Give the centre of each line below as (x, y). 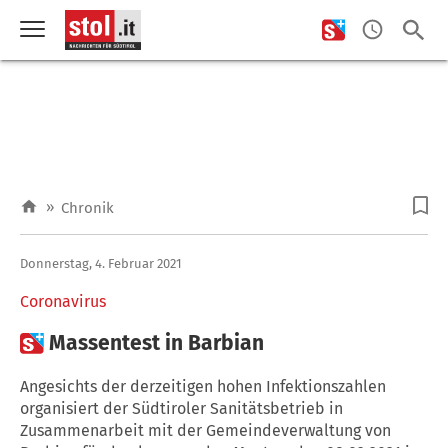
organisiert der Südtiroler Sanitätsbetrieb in (181, 408)
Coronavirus (63, 301)
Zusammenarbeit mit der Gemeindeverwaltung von (205, 430)
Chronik (87, 208)
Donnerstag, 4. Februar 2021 (101, 263)
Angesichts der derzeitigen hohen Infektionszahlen (203, 386)
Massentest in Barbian (156, 342)
